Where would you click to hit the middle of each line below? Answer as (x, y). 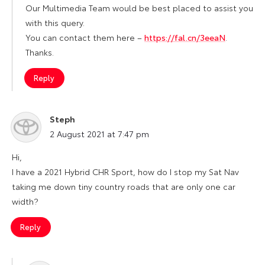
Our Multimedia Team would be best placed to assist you (139, 7)
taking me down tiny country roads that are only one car (124, 186)
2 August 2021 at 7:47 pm (99, 133)
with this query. (55, 22)
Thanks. (40, 52)
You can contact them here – (85, 37)
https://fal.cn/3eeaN (185, 37)
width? (25, 201)
